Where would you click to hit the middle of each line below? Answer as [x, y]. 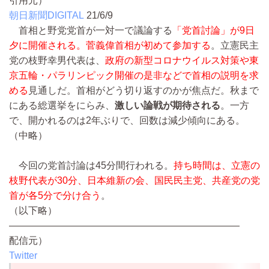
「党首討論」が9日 [213, 31]
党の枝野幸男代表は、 [57, 61]
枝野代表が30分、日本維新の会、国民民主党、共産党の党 [134, 181]
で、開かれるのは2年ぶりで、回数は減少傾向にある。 [127, 121]
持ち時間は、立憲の [217, 166]
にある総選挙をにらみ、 [62, 106]
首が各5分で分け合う [55, 196]
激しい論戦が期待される [168, 106]
